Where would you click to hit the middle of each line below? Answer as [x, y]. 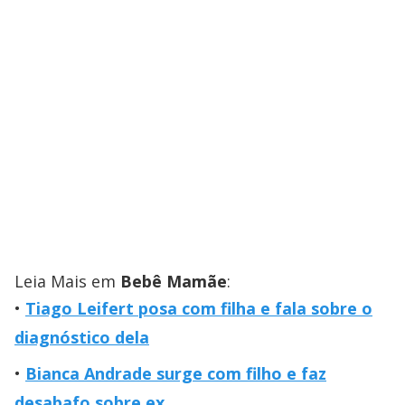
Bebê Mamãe [174, 282]
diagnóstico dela [82, 338]
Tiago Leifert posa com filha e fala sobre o [199, 309]
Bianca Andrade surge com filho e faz [176, 374]
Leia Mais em [67, 282]
